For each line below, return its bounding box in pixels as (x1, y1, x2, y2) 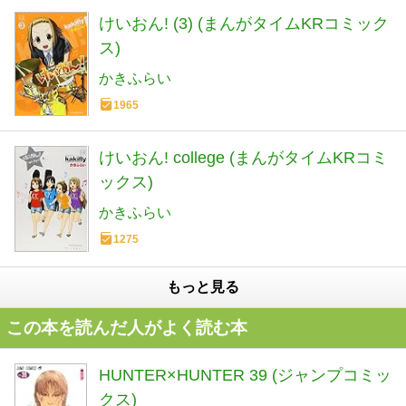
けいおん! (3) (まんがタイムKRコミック (99, 14, 389, 34)
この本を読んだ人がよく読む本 (6, 317, 247, 337)
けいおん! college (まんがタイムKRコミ (99, 149, 388, 168)
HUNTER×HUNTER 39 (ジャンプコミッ (99, 365, 391, 384)
